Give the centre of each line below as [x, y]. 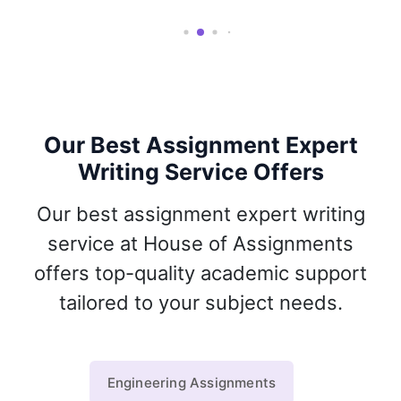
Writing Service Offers [200, 172]
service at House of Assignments [200, 244]
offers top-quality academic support [200, 273]
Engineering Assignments [192, 383]
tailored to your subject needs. [200, 303]
